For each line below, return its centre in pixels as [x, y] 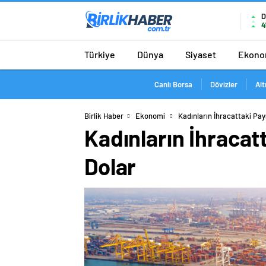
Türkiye [100, 54]
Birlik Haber [104, 116]
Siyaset [201, 54]
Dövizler [224, 84]
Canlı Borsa [173, 84]
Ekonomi [150, 116]
